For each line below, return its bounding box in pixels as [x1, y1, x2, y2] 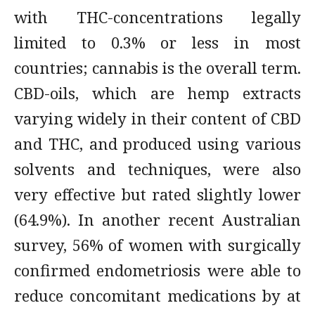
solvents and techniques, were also [14, 158, 301, 179]
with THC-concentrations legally [14, 6, 301, 27]
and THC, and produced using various [14, 133, 301, 154]
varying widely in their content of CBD [14, 108, 301, 129]
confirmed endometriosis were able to [14, 259, 301, 281]
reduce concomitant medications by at [14, 285, 301, 306]
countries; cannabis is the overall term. [14, 57, 301, 78]
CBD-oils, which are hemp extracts [14, 82, 301, 103]
